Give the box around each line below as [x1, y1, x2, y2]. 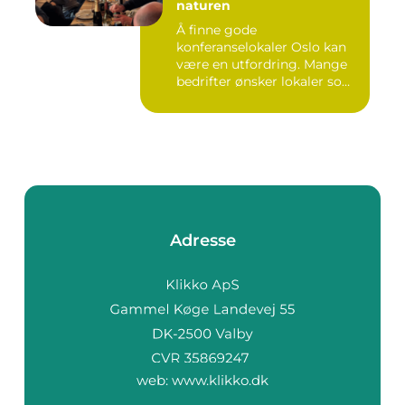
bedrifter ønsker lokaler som [176, 73, 355, 90]
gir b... [176, 90, 214, 108]
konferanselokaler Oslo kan [176, 39, 346, 56]
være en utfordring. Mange [176, 56, 347, 73]
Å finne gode [176, 22, 257, 39]
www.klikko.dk [172, 371, 268, 389]
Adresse [169, 231, 236, 251]
